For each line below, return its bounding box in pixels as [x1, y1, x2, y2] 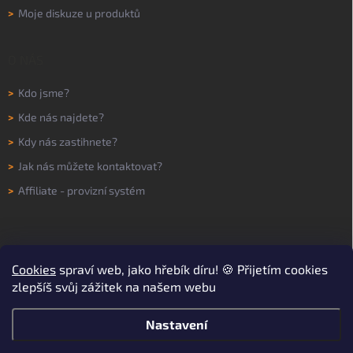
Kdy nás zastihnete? [18, 134, 117, 148]
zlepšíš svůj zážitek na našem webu [12, 279, 216, 294]
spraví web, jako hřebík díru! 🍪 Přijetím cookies [59, 262, 328, 277]
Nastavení [146, 317, 207, 332]
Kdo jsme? [18, 85, 69, 99]
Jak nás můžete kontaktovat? [18, 158, 162, 173]
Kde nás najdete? [18, 110, 104, 124]
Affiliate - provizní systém [18, 183, 145, 197]
